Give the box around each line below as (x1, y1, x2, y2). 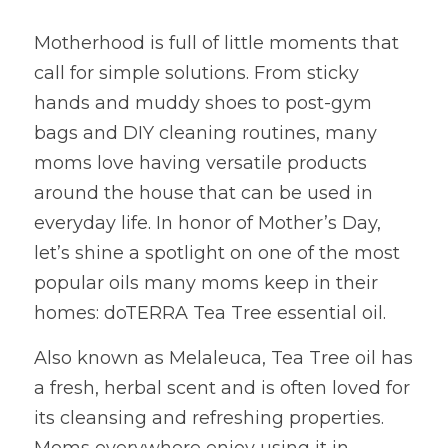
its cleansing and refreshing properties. (34, 407, 384, 429)
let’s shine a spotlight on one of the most (34, 242, 400, 264)
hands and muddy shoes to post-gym (34, 92, 372, 114)
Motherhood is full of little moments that (34, 32, 399, 54)
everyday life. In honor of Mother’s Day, (34, 212, 381, 234)
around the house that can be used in (34, 182, 373, 204)
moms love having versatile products (34, 152, 367, 174)
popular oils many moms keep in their (34, 272, 378, 294)
